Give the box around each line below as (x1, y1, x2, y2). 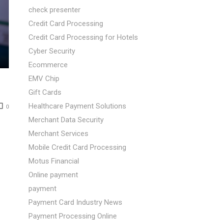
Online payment (28, 170, 79, 179)
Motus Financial (28, 157, 80, 165)
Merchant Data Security (28, 115, 104, 124)
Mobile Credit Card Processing (28, 143, 127, 152)
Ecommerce (28, 60, 68, 69)
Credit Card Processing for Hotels (28, 33, 138, 42)
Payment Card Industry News (28, 198, 123, 207)
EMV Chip (28, 74, 60, 83)
